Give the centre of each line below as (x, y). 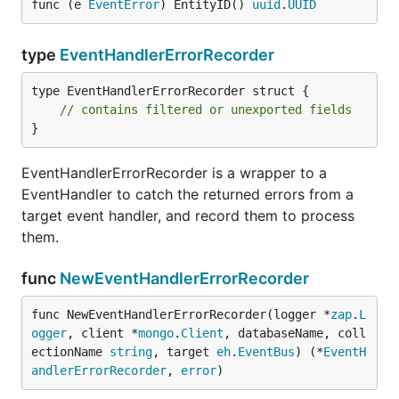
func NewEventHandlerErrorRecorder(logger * (181, 314)
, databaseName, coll (295, 333)
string (131, 352)
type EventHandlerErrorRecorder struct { (170, 91)
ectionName (70, 352)
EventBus (266, 352)
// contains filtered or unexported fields (206, 110)
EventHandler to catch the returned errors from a (187, 194)
